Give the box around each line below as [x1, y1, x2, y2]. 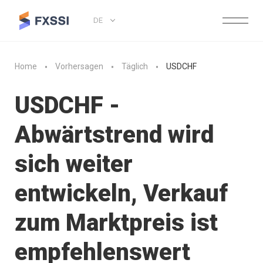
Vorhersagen [55, 62, 103, 72]
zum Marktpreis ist [15, 209, 218, 237]
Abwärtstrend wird [15, 121, 214, 149]
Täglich [122, 62, 148, 72]
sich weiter [15, 150, 133, 178]
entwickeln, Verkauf [15, 180, 228, 207]
